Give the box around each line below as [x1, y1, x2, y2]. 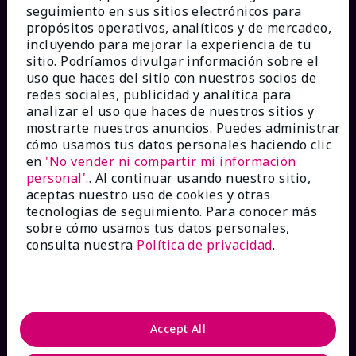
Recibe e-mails [13, 111, 106, 130]
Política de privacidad [137, 235, 273, 253]
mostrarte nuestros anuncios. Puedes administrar [26, 118, 341, 137]
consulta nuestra [26, 235, 137, 253]
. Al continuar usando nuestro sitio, [88, 168, 311, 187]
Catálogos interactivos [13, 245, 154, 263]
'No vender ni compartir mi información [45, 152, 296, 170]
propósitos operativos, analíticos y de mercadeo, [26, 18, 332, 37]
